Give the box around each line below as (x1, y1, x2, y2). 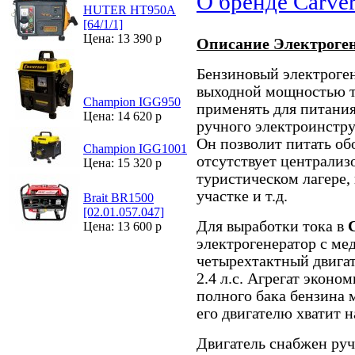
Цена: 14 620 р (83, 109, 162, 123)
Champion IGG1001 (83, 142, 187, 155)
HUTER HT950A (83, 3, 176, 17)
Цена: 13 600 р (83, 219, 162, 233)
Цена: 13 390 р (83, 32, 162, 45)
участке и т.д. (197, 187, 288, 204)
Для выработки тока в (197, 217, 348, 235)
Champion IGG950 (83, 95, 181, 109)
